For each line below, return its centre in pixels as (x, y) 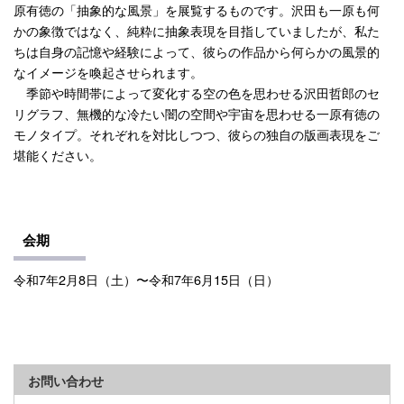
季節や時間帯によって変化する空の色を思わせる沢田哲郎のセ (197, 93)
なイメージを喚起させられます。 (108, 72)
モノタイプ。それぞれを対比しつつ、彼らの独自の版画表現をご (197, 134)
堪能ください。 (58, 155)
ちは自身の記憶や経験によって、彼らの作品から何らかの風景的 (197, 51)
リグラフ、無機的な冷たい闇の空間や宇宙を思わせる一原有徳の (197, 114)
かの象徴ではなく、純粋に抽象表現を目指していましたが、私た (197, 31)
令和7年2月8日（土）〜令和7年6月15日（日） (146, 280)
